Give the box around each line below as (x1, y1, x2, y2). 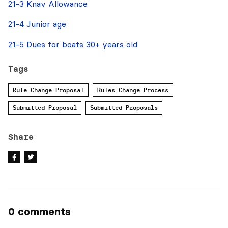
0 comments (8, 206, 71, 218)
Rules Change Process (97, 86, 168, 94)
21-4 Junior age (8, 19, 66, 29)
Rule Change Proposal (13, 86, 84, 94)
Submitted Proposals (90, 104, 158, 111)
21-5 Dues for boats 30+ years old (8, 39, 137, 49)
